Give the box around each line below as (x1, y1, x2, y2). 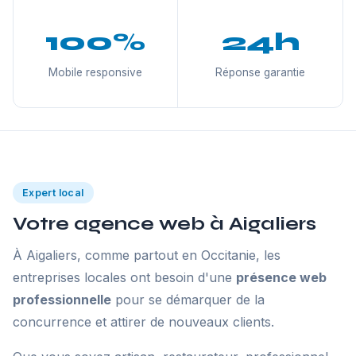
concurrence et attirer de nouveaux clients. (13, 314, 274, 330)
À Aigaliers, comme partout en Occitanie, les (13, 247, 281, 263)
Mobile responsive (48, 66, 142, 79)
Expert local (22, 187, 84, 199)
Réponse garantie (215, 66, 305, 79)
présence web (236, 269, 327, 285)
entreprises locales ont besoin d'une (13, 269, 236, 285)
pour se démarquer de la (111, 292, 265, 308)
